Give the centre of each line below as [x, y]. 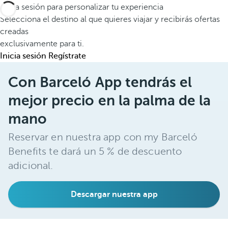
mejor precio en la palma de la [110, 101]
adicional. [31, 166]
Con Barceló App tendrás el [100, 82]
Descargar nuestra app [114, 194]
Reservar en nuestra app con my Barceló [103, 137]
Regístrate [67, 56]
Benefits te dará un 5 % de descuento [95, 151]
